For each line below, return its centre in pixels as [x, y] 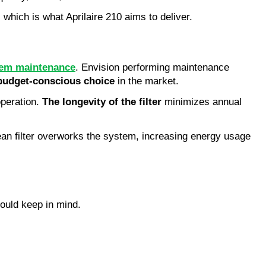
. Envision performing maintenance [152, 67]
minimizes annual [202, 102]
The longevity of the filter [102, 102]
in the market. [147, 81]
